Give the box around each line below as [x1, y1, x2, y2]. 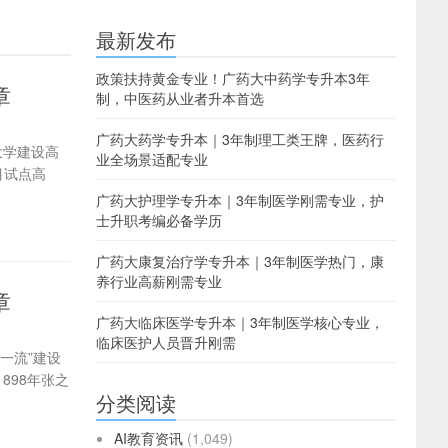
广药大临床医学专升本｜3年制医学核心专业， [96, 312, 384, 332]
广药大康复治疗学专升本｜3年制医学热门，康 [96, 251, 384, 271]
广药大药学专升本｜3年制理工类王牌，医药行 [96, 129, 384, 149]
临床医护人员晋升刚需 [96, 332, 236, 352]
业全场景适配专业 [96, 149, 208, 169]
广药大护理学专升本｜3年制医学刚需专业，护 [96, 190, 384, 210]
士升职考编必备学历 [96, 210, 222, 230]
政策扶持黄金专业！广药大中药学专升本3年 [96, 68, 370, 88]
